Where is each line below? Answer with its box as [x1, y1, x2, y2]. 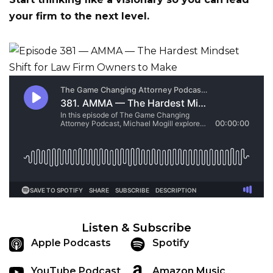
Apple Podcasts [31, 237, 111, 249]
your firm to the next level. [9, 10, 149, 22]
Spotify [152, 237, 189, 249]
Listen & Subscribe [81, 221, 191, 235]
